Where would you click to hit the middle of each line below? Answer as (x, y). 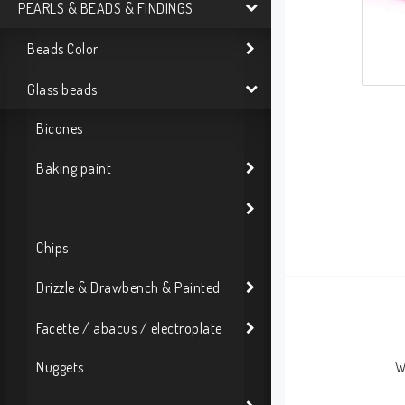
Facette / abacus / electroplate (129, 328)
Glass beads (62, 89)
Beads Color (63, 48)
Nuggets (60, 367)
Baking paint (74, 168)
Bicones (60, 128)
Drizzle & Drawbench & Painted (128, 287)
